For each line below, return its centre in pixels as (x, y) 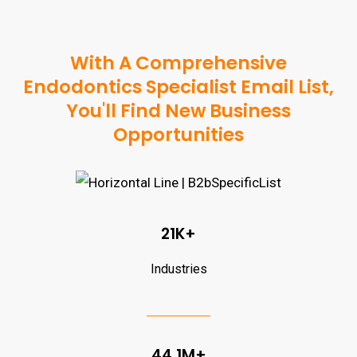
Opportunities (178, 135)
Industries (178, 269)
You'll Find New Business (178, 111)
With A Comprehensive (178, 63)
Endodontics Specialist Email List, (178, 87)
